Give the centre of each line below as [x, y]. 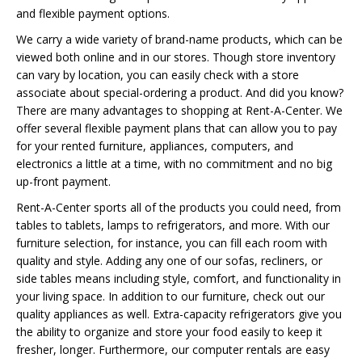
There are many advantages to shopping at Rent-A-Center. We [179, 110]
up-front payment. [63, 181]
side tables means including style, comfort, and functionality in [179, 278]
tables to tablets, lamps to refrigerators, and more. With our [173, 225]
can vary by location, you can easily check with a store [158, 75]
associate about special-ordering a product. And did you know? [180, 93]
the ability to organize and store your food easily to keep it [169, 332]
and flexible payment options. [93, 13]
